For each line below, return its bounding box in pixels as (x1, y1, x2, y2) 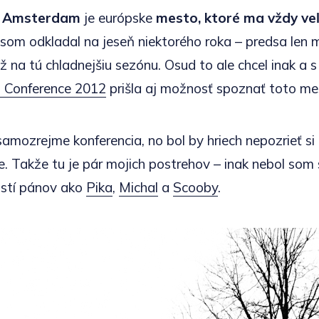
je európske (80, 9, 156, 27)
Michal (119, 179, 158, 197)
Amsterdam (2, 9, 80, 27)
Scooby (173, 179, 218, 197)
